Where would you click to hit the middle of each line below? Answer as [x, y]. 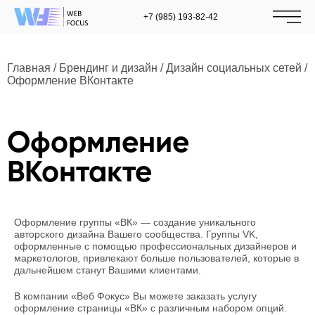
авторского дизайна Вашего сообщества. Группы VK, [136, 234]
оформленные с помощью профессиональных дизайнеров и [155, 246]
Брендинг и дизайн [108, 68]
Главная [29, 68]
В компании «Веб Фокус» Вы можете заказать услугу [135, 296]
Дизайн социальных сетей [234, 68]
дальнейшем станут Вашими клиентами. [108, 270]
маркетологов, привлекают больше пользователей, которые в [156, 258]
